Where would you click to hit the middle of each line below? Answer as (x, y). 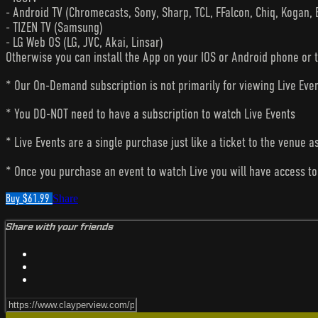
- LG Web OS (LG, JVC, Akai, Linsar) (84, 42)
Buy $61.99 (29, 198)
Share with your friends (60, 227)
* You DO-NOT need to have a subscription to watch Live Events (150, 114)
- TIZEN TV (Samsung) (54, 27)
